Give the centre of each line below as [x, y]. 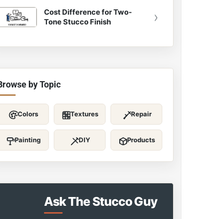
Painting [28, 140]
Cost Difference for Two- [88, 12]
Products [141, 140]
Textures [85, 114]
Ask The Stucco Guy [100, 201]
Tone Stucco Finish [77, 22]
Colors [28, 114]
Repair [141, 114]
